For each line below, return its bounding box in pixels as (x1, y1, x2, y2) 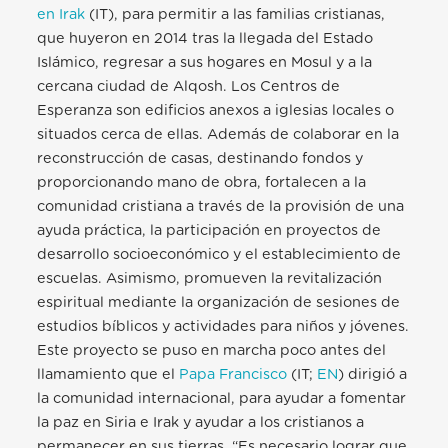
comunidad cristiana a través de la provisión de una (37, 199, 405, 215)
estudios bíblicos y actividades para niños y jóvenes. (37, 319, 410, 335)
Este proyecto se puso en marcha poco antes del (37, 343, 387, 359)
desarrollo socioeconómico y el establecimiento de (37, 247, 402, 263)
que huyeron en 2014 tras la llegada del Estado (37, 31, 374, 47)
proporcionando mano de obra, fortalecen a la (37, 175, 367, 191)
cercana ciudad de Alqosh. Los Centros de (37, 79, 341, 95)
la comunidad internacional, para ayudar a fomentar (37, 391, 407, 407)
